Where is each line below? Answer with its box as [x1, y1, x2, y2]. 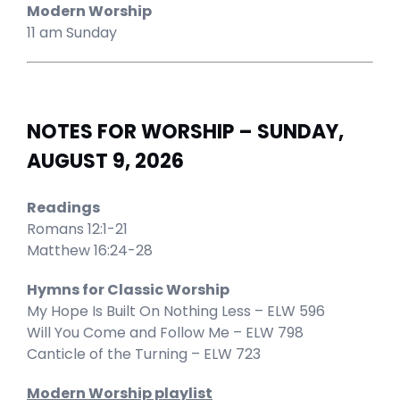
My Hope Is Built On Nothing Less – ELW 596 [27, 300, 325, 321]
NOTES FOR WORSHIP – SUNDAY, [27, 117, 344, 146]
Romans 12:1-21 [27, 218, 128, 239]
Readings [27, 196, 100, 218]
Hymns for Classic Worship [27, 279, 229, 300]
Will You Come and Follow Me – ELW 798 [27, 321, 304, 343]
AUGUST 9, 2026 [27, 146, 184, 175]
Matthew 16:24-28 [27, 239, 153, 261]
